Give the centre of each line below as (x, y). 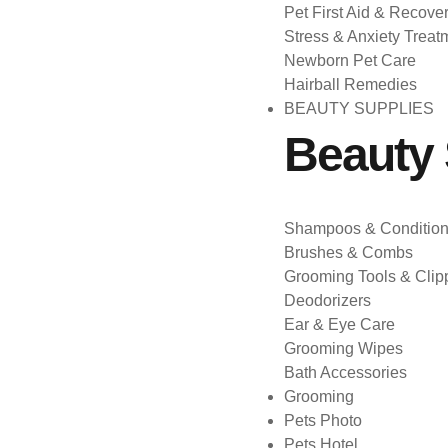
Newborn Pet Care (350, 60)
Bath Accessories (345, 372)
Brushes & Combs (348, 252)
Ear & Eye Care (339, 324)
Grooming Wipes (343, 348)
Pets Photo (323, 420)
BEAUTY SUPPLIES (359, 108)
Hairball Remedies (350, 84)
